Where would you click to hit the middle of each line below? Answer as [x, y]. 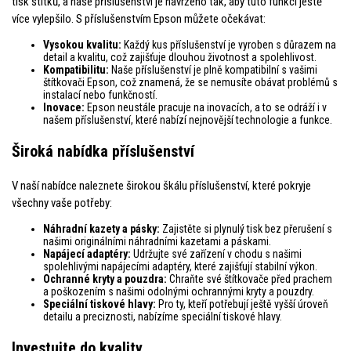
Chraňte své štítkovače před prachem [250, 279]
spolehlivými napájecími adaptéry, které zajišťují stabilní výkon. [180, 266]
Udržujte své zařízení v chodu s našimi [216, 253]
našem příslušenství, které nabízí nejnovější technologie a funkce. [188, 119]
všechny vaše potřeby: [62, 203]
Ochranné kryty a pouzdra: [105, 279]
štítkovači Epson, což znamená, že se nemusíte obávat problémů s [190, 82]
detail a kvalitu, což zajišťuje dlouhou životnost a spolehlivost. [180, 57]
